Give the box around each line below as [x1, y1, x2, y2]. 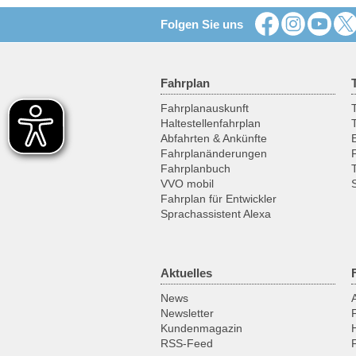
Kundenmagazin [161, 322, 242, 335]
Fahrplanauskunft [161, 102, 249, 115]
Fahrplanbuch [161, 162, 230, 176]
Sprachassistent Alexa [161, 207, 271, 221]
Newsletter [161, 307, 214, 320]
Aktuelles [161, 266, 212, 281]
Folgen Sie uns [161, 17, 243, 32]
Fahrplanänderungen [161, 147, 267, 161]
